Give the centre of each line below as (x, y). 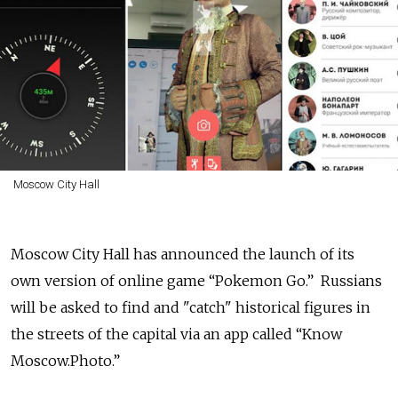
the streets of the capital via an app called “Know (176, 334)
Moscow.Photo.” (65, 361)
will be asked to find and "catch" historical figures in (191, 307)
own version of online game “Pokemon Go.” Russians (196, 281)
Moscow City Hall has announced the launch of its (183, 254)
